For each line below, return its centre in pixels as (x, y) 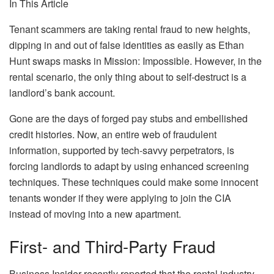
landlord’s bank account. (62, 92)
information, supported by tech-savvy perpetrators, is (122, 150)
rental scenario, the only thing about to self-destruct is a (128, 76)
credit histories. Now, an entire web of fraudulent (113, 134)
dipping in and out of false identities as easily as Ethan (127, 45)
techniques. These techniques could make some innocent (134, 182)
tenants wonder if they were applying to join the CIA (120, 198)
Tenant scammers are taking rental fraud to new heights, (130, 29)
